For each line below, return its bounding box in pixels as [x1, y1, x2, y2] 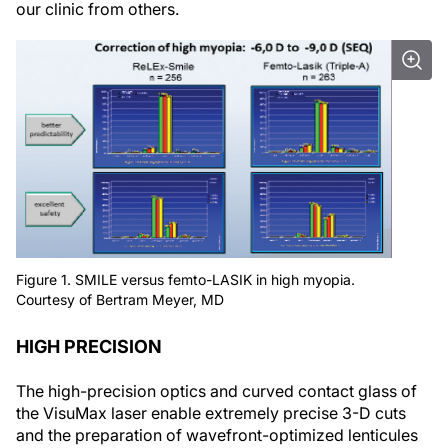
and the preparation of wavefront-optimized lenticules [16, 425, 418, 446]
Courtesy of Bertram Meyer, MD [16, 291, 224, 309]
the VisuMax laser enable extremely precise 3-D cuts [16, 403, 406, 424]
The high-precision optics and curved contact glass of [16, 381, 417, 402]
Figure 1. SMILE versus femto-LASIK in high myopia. [16, 271, 355, 289]
